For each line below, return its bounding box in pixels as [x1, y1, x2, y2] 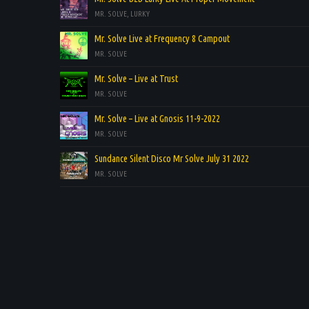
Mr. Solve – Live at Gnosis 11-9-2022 [94, 112, 220, 124]
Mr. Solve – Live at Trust [94, 72, 178, 84]
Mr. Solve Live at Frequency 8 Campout [94, 32, 230, 44]
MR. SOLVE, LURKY [94, 9, 150, 18]
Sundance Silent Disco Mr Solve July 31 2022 [94, 152, 249, 164]
